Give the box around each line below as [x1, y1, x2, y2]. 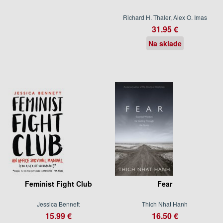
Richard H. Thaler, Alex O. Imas [122, 12, 207, 21]
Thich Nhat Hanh [142, 199, 188, 208]
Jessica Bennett [37, 199, 80, 208]
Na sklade [148, 38, 182, 48]
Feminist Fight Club [24, 178, 92, 189]
